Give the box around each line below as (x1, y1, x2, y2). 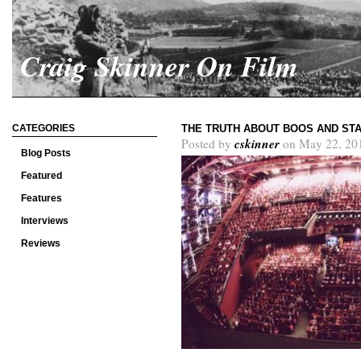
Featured (21, 170, 62, 181)
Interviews (21, 215, 68, 226)
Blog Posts (21, 147, 71, 159)
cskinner (234, 135, 280, 152)
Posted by (181, 135, 234, 151)
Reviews (21, 238, 60, 249)
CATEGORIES (12, 122, 75, 134)
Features (21, 193, 62, 204)
